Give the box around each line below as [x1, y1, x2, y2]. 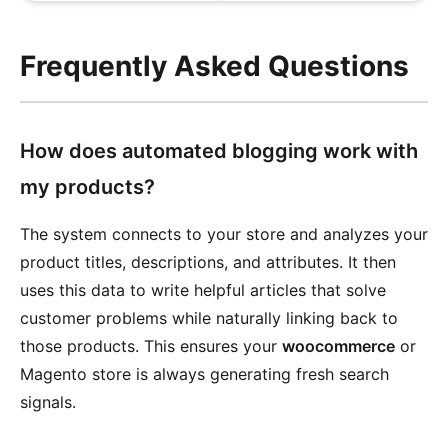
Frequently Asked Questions [20, 49, 409, 83]
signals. [20, 392, 76, 412]
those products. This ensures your [20, 336, 282, 356]
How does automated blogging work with [20, 139, 418, 163]
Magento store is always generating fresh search [20, 364, 389, 384]
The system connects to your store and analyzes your [20, 224, 428, 244]
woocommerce [282, 336, 395, 356]
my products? [20, 175, 155, 199]
